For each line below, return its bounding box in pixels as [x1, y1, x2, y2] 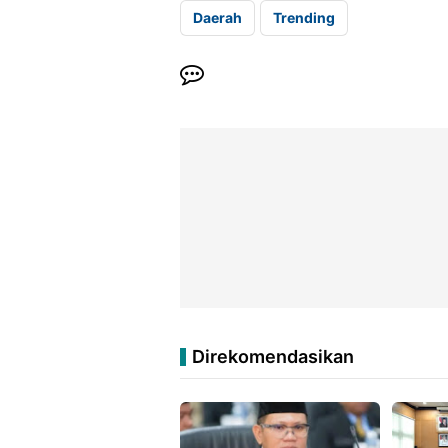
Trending [273, 9, 335, 27]
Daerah [193, 9, 242, 27]
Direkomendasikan [192, 346, 354, 368]
